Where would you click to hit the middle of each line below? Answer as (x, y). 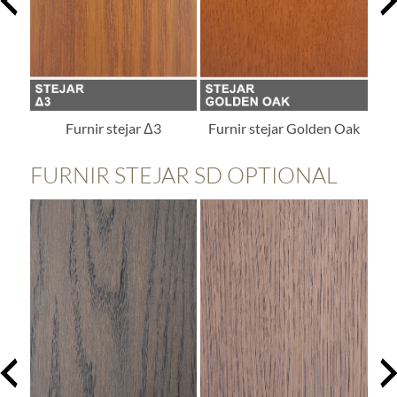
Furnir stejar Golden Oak (284, 128)
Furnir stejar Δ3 (113, 128)
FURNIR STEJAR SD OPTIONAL (183, 175)
